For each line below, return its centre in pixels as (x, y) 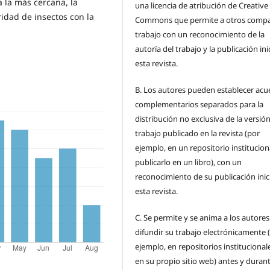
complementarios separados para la (199, 104)
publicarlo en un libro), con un (189, 162)
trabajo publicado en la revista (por (198, 133)
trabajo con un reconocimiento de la (200, 34)
